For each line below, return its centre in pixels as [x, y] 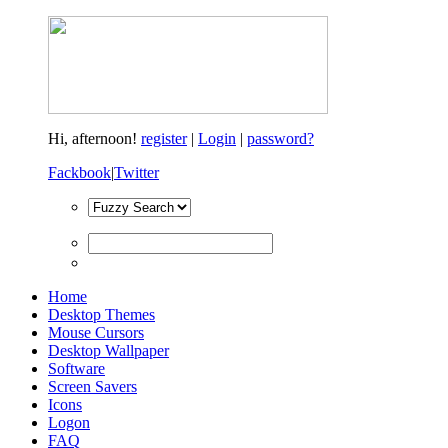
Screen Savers [92, 386]
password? [280, 138]
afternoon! [106, 138]
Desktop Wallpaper [108, 350]
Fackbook [79, 172]
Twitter [136, 172]
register [164, 138]
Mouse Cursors [96, 332]
